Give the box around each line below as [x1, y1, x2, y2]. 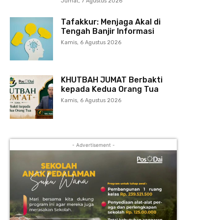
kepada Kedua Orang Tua [61, 84, 159, 94]
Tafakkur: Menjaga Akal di [61, 17, 161, 27]
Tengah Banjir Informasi [61, 27, 155, 36]
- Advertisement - [72, 141, 115, 148]
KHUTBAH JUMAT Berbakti [61, 75, 163, 85]
